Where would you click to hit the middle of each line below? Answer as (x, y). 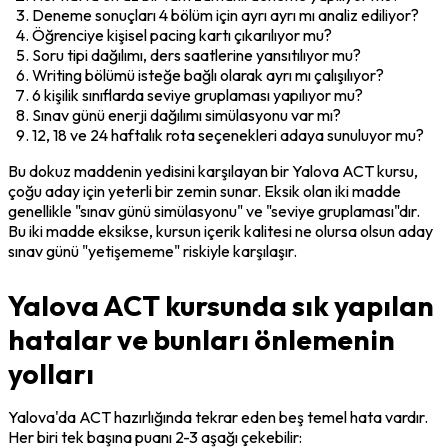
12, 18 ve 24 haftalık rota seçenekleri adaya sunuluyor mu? (228, 134)
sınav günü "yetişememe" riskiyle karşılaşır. (152, 250)
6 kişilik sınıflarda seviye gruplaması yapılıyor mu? (197, 94)
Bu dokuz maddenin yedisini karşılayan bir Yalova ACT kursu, (213, 170)
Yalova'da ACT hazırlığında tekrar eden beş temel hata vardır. (218, 416)
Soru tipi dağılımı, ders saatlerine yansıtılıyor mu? (196, 54)
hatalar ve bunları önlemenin (201, 339)
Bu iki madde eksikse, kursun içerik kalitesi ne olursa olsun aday (220, 230)
